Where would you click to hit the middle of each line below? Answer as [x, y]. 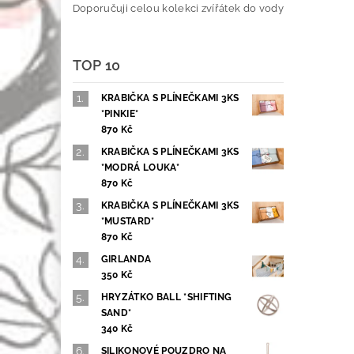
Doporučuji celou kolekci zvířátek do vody [178, 9]
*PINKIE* [120, 114]
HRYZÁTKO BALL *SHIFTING [166, 298]
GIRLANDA [126, 260]
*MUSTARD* [128, 222]
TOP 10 [96, 66]
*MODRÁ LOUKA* [140, 168]
